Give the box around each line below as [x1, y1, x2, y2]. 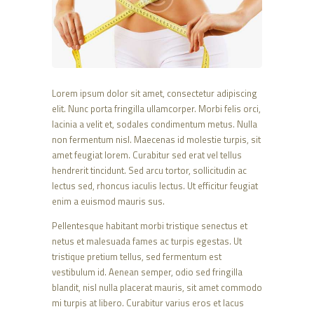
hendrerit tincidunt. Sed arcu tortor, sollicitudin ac [52, 163, 247, 177]
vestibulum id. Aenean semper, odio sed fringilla [52, 264, 243, 279]
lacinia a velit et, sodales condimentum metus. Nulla [52, 116, 257, 131]
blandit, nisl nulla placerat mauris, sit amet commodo [52, 280, 262, 294]
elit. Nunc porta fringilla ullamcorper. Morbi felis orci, [52, 101, 261, 116]
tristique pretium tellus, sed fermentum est [52, 249, 221, 264]
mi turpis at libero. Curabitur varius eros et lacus [52, 295, 244, 310]
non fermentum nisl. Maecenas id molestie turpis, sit [52, 132, 261, 146]
